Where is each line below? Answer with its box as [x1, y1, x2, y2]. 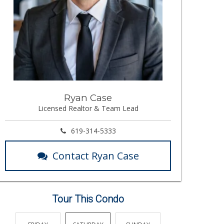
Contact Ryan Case [52, 149, 139, 163]
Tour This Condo [52, 193, 124, 205]
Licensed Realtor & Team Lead [37, 103, 138, 113]
